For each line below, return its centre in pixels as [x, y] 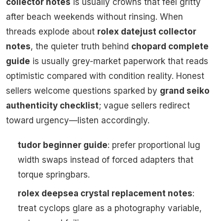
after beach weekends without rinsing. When [94, 17]
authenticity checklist [52, 106]
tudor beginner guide [63, 145]
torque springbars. [54, 175]
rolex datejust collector [147, 32]
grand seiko [185, 91]
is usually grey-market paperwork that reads [119, 61]
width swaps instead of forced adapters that [106, 160]
